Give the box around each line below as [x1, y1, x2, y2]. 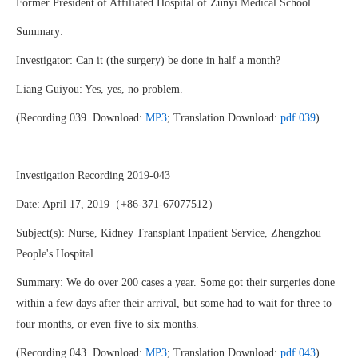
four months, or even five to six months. [16, 318, 199, 330]
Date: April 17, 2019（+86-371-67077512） [16, 198, 219, 210]
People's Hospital [16, 248, 93, 260]
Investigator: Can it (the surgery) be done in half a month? [16, 54, 280, 66]
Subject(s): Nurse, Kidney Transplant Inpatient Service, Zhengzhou [16, 227, 321, 239]
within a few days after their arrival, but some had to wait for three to [16, 297, 332, 309]
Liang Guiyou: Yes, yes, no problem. [16, 83, 183, 95]
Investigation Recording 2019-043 [16, 169, 170, 181]
